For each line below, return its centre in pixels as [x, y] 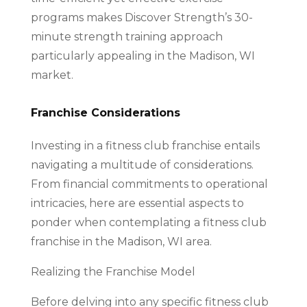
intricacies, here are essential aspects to [137, 203]
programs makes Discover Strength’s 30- [142, 17]
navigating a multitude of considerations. [142, 165]
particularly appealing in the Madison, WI [143, 56]
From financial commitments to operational [149, 184]
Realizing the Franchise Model [113, 272]
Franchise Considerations [105, 113]
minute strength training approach [126, 37]
